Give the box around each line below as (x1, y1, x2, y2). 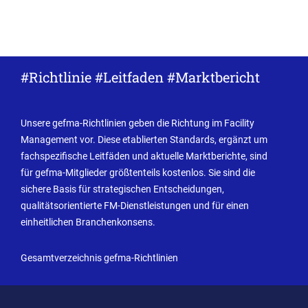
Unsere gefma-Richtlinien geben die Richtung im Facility (21, 117, 254, 129)
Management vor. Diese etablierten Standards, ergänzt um (21, 133, 267, 145)
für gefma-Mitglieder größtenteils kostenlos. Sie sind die (21, 166, 255, 178)
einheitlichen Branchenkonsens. (21, 216, 157, 228)
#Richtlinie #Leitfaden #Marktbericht (21, 67, 260, 86)
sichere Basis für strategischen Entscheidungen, (21, 183, 224, 195)
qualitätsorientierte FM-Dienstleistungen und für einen (21, 199, 249, 211)
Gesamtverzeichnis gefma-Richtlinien (21, 252, 178, 263)
